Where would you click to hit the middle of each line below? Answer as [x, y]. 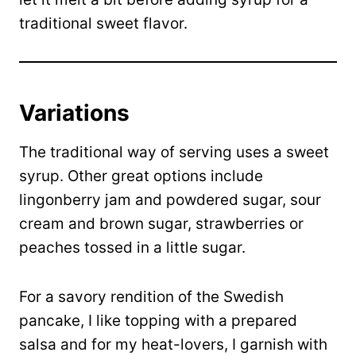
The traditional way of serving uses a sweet [174, 153]
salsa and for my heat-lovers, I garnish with [173, 345]
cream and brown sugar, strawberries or [161, 224]
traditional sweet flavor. [103, 24]
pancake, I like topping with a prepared [158, 321]
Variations [74, 113]
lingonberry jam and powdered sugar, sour [170, 200]
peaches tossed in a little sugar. [132, 248]
